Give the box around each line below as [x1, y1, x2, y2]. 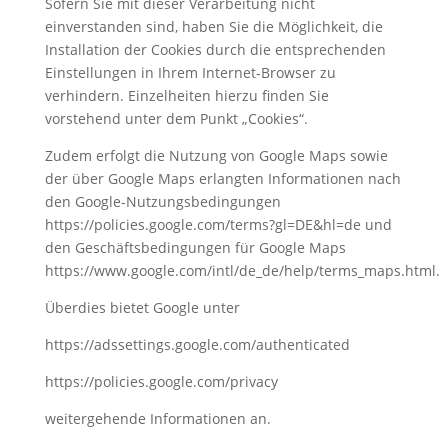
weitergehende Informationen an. [44, 409, 271, 428]
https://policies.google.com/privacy [44, 372, 278, 391]
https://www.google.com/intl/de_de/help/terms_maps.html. [44, 261, 440, 280]
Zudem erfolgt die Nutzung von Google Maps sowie [44, 146, 388, 165]
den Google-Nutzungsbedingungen [44, 192, 281, 211]
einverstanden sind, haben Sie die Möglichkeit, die [44, 17, 383, 36]
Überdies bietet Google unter [44, 298, 240, 317]
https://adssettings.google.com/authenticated [44, 335, 350, 354]
